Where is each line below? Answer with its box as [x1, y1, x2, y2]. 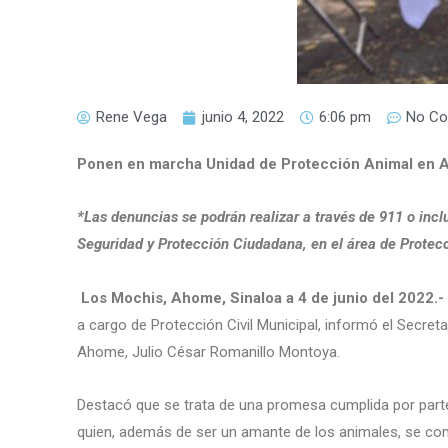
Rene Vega [96, 108, 168, 126]
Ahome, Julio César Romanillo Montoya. [77, 342, 341, 361]
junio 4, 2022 [202, 108, 285, 126]
